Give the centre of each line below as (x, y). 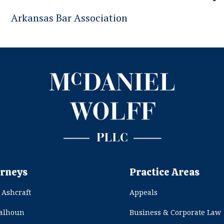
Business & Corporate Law (175, 212)
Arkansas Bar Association (69, 18)
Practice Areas (165, 172)
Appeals (144, 192)
